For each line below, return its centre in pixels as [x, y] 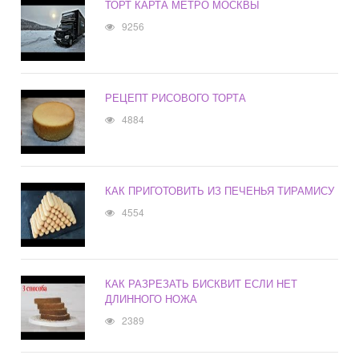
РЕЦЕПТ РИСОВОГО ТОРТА [176, 98]
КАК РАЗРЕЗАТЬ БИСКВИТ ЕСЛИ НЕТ [202, 284]
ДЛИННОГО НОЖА [151, 299]
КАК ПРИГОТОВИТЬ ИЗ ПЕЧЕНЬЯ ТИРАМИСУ [220, 191]
